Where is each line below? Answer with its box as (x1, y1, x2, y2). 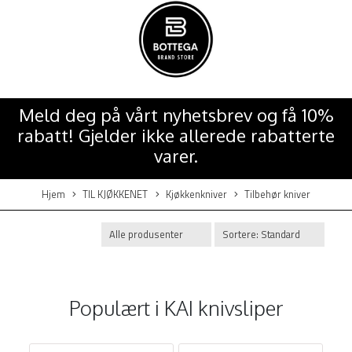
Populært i (69, 295, 164, 321)
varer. (154, 145, 198, 167)
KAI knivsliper (164, 295, 283, 321)
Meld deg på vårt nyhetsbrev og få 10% (18, 104, 334, 126)
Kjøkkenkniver (165, 186, 227, 202)
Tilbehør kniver (244, 186, 311, 202)
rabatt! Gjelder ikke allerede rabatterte (17, 124, 335, 146)
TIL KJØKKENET (82, 186, 148, 202)
